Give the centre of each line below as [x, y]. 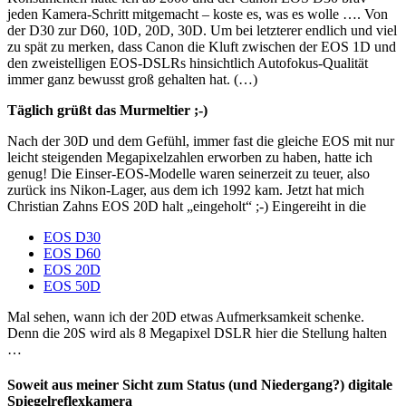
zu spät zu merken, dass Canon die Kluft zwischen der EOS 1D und [202, 46]
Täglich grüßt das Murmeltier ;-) [107, 110]
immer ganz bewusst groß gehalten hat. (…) [134, 79]
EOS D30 [72, 237]
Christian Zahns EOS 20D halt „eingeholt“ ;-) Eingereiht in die [187, 206]
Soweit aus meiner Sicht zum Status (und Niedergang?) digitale [200, 385]
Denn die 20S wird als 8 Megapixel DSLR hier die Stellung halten [197, 333]
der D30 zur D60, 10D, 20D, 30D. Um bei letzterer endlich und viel [202, 30]
